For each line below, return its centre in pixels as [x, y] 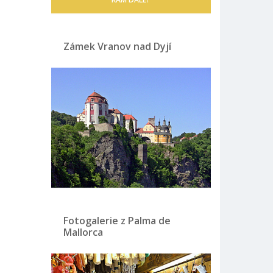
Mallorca [83, 232]
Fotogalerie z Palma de [117, 221]
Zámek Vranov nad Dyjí [117, 47]
